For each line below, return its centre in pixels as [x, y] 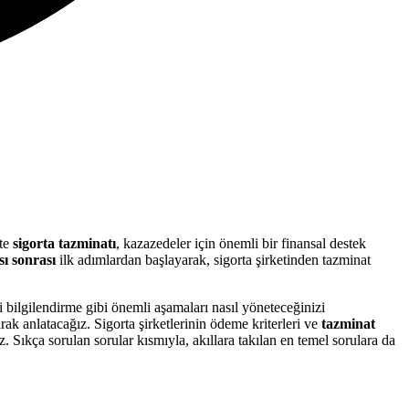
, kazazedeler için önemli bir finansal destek [241, 243]
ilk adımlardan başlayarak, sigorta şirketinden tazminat [213, 259]
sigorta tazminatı [64, 243]
